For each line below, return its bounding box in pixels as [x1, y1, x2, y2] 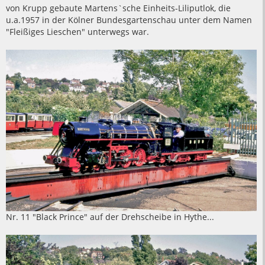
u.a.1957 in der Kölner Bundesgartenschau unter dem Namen [6, 14, 252, 26]
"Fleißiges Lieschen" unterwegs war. [6, 26, 149, 38]
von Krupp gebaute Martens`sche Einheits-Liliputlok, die [6, 2, 231, 14]
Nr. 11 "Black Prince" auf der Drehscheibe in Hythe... [6, 211, 214, 223]
